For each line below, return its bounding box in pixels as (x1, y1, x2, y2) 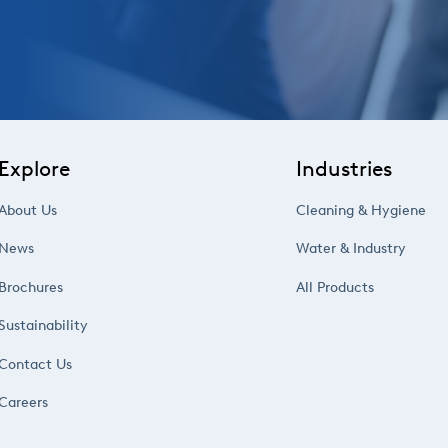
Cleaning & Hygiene (296, 201, 427, 219)
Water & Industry (296, 240, 407, 257)
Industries (296, 155, 393, 181)
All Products (296, 278, 375, 296)
